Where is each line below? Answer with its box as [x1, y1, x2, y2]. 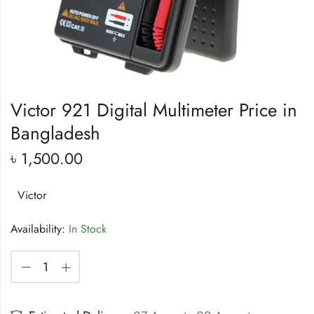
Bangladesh [11, 120, 100, 147]
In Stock [65, 221, 107, 238]
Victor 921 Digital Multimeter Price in [11, 97, 297, 124]
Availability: [11, 221, 65, 238]
